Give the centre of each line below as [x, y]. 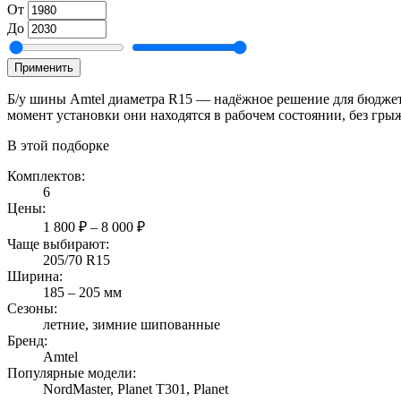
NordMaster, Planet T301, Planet [136, 388]
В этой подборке [58, 145]
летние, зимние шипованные [132, 324]
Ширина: [35, 276]
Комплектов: [46, 175]
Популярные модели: [72, 372]
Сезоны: [32, 308]
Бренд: [27, 340]
